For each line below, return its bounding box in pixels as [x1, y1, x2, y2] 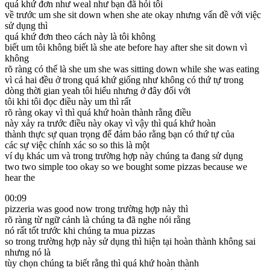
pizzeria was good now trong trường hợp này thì [5, 203, 188, 214]
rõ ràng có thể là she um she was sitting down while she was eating [5, 63, 259, 74]
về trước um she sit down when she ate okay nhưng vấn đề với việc [5, 9, 261, 20]
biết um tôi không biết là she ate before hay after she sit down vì [5, 42, 247, 52]
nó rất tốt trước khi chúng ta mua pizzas [5, 225, 155, 236]
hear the [5, 172, 35, 183]
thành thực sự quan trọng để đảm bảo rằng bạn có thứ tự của [5, 128, 234, 139]
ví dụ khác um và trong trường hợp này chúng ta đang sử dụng [5, 150, 243, 161]
